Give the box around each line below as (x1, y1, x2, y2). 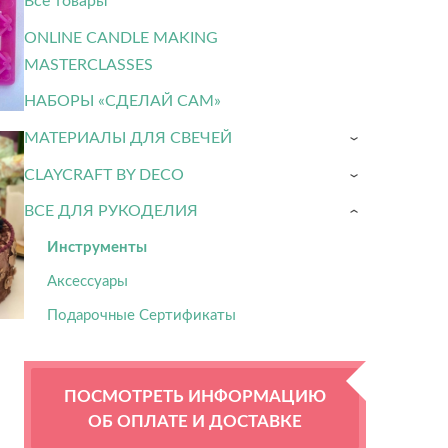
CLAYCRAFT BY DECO (23, 162, 184, 185)
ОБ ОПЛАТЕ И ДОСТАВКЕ (87, 408, 302, 433)
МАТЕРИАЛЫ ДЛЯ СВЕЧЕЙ (23, 126, 232, 149)
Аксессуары (46, 269, 128, 290)
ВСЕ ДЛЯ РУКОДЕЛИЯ (23, 199, 198, 222)
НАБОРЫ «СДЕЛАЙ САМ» (23, 89, 221, 112)
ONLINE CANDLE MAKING (23, 25, 218, 48)
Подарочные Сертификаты (46, 304, 236, 325)
